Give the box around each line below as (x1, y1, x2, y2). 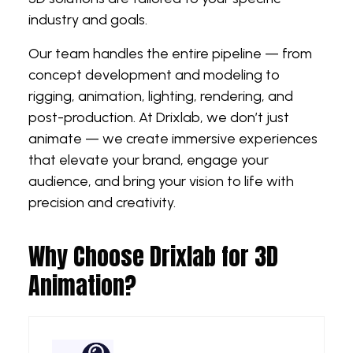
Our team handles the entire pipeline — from (28, 44, 312, 62)
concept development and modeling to (28, 65, 280, 84)
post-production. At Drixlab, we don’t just (28, 108, 289, 126)
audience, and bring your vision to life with (28, 172, 294, 190)
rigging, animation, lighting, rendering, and (28, 87, 293, 105)
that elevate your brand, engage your (28, 150, 269, 169)
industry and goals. (28, 10, 147, 28)
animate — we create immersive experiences (28, 129, 318, 147)
